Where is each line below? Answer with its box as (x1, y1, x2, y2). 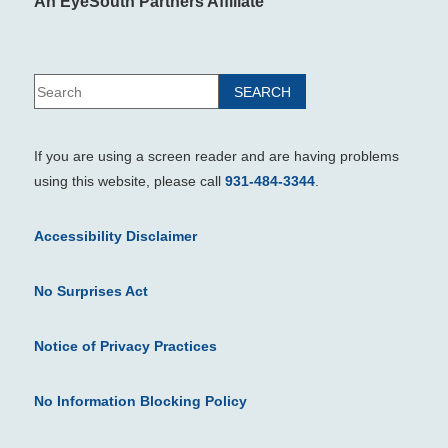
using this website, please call (33, 173, 225, 190)
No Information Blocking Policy (33, 393, 247, 410)
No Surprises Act (33, 283, 148, 300)
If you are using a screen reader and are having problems (33, 148, 399, 165)
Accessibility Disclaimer (33, 228, 197, 245)
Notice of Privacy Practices (33, 338, 217, 355)
